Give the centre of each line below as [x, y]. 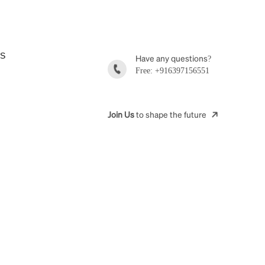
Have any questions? [173, 58]
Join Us [121, 114]
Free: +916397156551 [172, 71]
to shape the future [171, 114]
